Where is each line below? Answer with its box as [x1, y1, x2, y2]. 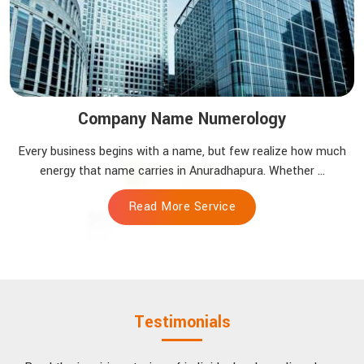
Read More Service [128, 197, 236, 215]
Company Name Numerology [78, 106, 286, 131]
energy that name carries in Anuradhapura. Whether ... [39, 162, 325, 180]
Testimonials [133, 310, 231, 334]
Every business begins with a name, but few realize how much [18, 142, 346, 160]
